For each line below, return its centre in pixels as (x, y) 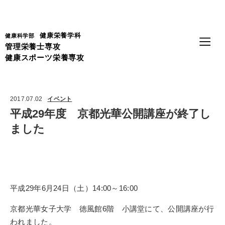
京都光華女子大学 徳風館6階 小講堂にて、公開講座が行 (112, 208)
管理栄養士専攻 (33, 46)
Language (204, 16)
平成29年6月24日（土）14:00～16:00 (74, 188)
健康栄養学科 (61, 35)
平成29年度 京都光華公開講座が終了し (110, 114)
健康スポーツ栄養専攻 (45, 58)
